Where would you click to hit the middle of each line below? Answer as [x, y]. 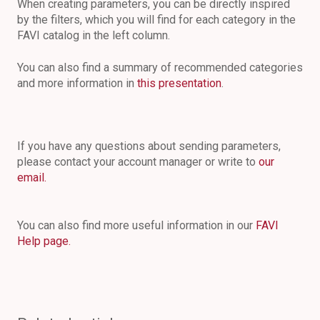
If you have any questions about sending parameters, [149, 146]
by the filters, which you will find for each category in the [156, 20]
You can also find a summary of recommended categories [160, 67]
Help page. [44, 241]
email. [32, 178]
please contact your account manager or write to [138, 162]
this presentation [179, 83]
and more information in [77, 83]
